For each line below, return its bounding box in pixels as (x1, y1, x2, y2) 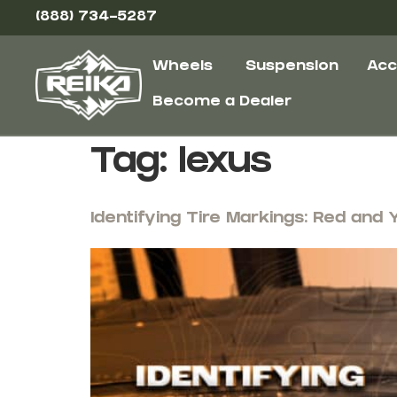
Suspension (245, 59, 339, 74)
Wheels (152, 59, 213, 74)
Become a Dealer (152, 95, 292, 110)
